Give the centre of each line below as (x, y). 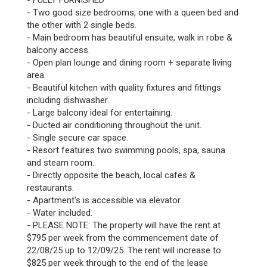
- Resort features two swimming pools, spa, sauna (126, 150)
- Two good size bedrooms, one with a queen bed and (133, 13)
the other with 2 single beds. (82, 25)
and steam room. (60, 163)
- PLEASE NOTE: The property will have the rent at (124, 225)
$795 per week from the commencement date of (123, 238)
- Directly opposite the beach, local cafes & (111, 175)
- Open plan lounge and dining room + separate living (129, 63)
